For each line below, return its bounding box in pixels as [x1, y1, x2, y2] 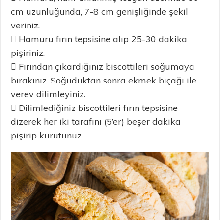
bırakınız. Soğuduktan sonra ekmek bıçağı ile [11, 75, 197, 86]
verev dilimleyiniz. [11, 88, 86, 100]
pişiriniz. [11, 47, 45, 59]
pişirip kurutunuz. [11, 130, 83, 141]
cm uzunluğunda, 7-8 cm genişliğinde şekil [11, 6, 189, 18]
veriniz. [11, 20, 40, 31]
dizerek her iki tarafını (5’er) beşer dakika [11, 116, 181, 128]
